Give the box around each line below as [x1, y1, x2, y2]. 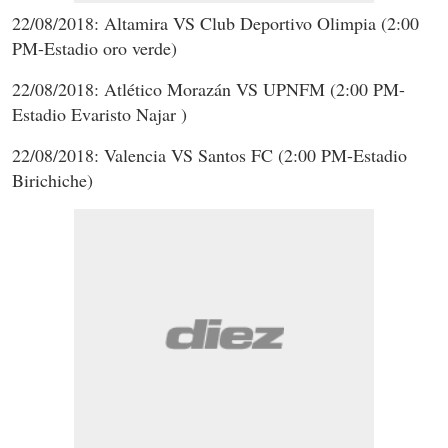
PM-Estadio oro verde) [12, 35, 177, 60]
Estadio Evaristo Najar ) [12, 101, 187, 126]
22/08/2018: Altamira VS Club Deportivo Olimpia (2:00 [12, 10, 419, 35]
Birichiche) [12, 167, 93, 192]
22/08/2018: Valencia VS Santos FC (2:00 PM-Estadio [12, 142, 407, 167]
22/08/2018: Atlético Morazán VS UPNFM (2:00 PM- [12, 76, 405, 101]
